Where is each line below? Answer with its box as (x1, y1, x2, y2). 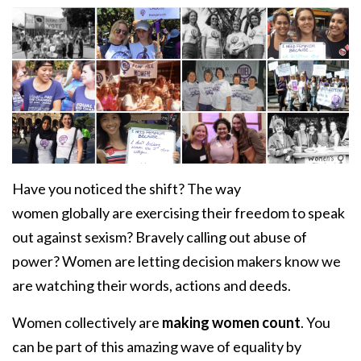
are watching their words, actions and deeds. (12, 276, 293, 295)
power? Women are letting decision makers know (12, 252, 319, 271)
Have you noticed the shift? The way (12, 180, 241, 198)
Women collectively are (12, 313, 162, 332)
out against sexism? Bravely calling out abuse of (12, 228, 307, 247)
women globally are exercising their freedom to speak (12, 204, 345, 222)
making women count (162, 313, 301, 332)
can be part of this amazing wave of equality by (12, 338, 301, 356)
